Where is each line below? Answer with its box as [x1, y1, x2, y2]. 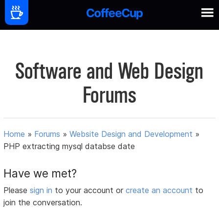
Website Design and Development [69, 129, 193, 139]
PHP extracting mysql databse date [3, 141, 135, 152]
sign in [30, 185, 55, 196]
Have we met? [3, 167, 77, 180]
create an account [126, 185, 193, 196]
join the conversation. [3, 197, 83, 208]
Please [3, 185, 30, 196]
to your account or [55, 185, 126, 196]
